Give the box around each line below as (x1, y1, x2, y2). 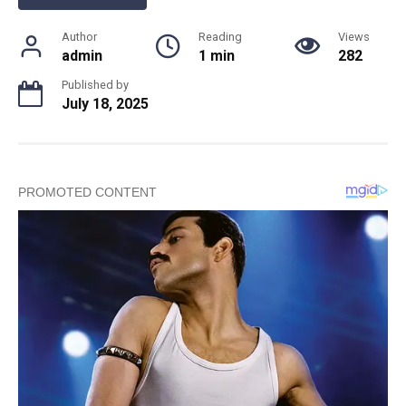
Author (62, 29, 97, 43)
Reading (198, 29, 242, 43)
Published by (62, 77, 129, 92)
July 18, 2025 (62, 94, 149, 112)
